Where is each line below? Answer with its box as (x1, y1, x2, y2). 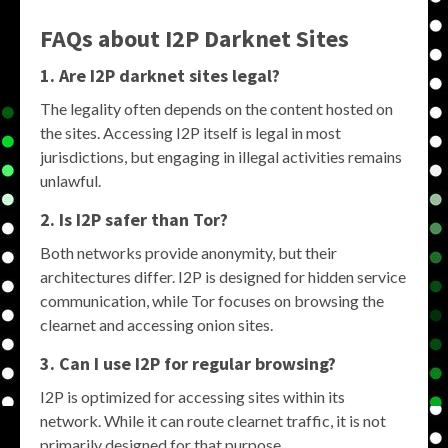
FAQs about (40, 23, 165, 55)
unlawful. (40, 171, 101, 191)
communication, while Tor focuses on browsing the (40, 291, 384, 311)
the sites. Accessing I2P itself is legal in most (40, 123, 341, 143)
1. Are (40, 64, 90, 88)
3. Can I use (40, 352, 135, 376)
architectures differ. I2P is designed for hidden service (40, 267, 406, 287)
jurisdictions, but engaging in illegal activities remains (40, 147, 402, 167)
